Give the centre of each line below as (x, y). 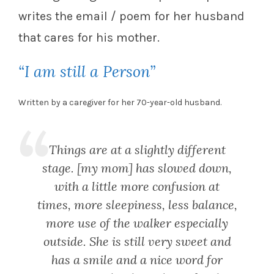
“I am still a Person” (87, 72)
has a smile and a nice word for (137, 260)
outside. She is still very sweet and (137, 242)
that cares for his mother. (89, 38)
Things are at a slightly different (137, 150)
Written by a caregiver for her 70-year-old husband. (120, 103)
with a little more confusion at (137, 187)
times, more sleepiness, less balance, (137, 205)
